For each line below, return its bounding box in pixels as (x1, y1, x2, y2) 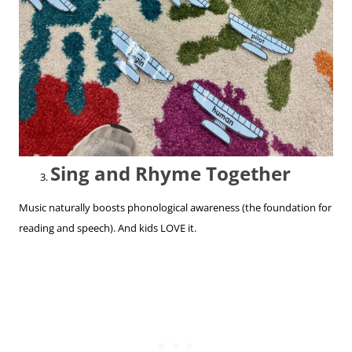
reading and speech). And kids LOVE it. (19, 221, 196, 236)
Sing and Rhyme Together (50, 160, 291, 187)
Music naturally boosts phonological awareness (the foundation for (19, 200, 332, 215)
